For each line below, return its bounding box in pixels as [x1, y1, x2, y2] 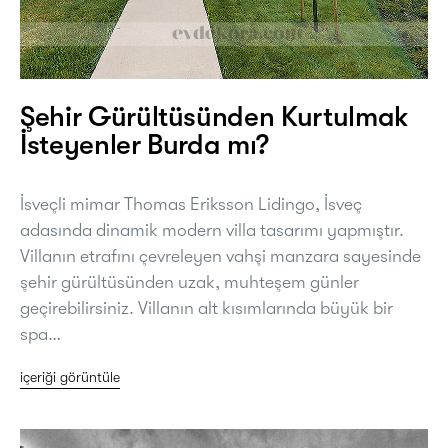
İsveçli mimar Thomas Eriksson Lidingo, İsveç [20, 193, 362, 214]
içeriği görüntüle [20, 368, 120, 385]
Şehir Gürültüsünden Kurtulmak [20, 100, 409, 133]
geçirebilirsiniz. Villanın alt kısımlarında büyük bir [20, 297, 393, 318]
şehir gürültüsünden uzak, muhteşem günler [20, 271, 359, 292]
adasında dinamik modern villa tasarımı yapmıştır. [20, 219, 404, 240]
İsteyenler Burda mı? [20, 128, 269, 161]
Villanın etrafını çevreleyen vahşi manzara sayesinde [20, 245, 421, 266]
